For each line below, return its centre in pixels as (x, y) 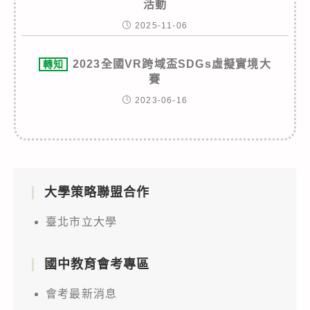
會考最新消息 (82, 293)
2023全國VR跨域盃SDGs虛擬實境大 (172, 64)
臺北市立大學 (82, 221)
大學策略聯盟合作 (97, 192)
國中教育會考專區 (97, 264)
